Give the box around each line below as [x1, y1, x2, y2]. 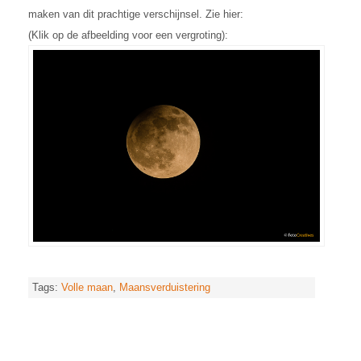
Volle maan [61, 281, 113, 293]
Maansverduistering [119, 281, 210, 293]
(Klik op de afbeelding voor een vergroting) [28, 29, 225, 42]
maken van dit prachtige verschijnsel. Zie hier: [28, 8, 243, 21]
